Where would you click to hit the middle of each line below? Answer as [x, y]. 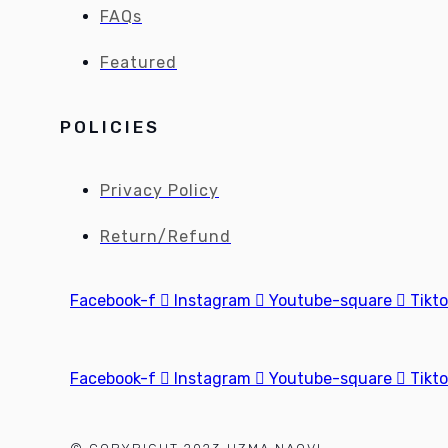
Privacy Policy [159, 191]
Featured [138, 62]
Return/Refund [165, 237]
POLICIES [110, 126]
